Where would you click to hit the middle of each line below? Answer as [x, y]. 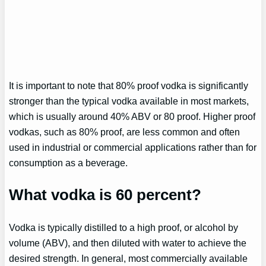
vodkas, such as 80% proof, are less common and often [125, 132]
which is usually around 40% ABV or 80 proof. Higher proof [132, 116]
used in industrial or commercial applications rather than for [133, 147]
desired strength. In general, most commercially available [129, 258]
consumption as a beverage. [69, 162]
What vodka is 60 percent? [105, 194]
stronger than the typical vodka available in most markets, [129, 101]
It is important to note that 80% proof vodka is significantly [129, 85]
